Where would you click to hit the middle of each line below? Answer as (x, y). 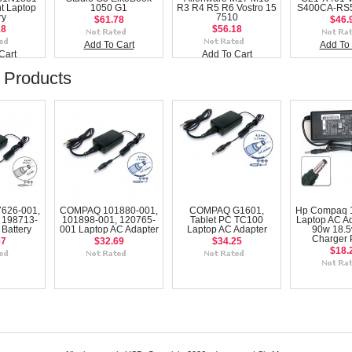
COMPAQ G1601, (227, 211)
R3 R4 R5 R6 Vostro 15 (227, 8)
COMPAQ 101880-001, (109, 211)
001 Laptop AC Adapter (109, 229)
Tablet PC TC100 (227, 220)
